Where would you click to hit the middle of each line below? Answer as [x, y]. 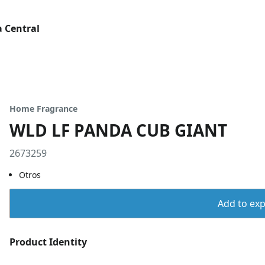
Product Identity [48, 242]
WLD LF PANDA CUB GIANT [118, 130]
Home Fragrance [43, 109]
